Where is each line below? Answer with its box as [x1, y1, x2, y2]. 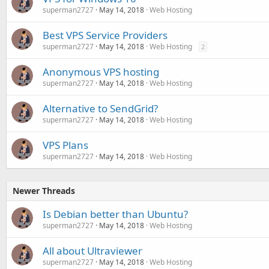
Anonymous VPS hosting [43, 65, 159, 79]
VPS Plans [43, 138, 88, 152]
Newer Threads [13, 185, 75, 196]
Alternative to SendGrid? [43, 101, 158, 115]
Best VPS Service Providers [43, 28, 168, 42]
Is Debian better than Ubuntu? [43, 207, 188, 221]
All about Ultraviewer [43, 244, 142, 258]
